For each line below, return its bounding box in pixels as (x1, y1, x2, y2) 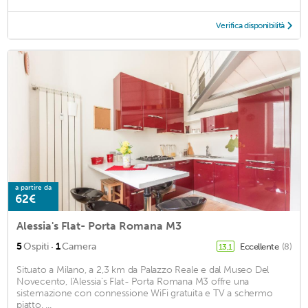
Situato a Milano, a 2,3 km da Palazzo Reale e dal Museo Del (16, 263, 269, 276)
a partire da (15, 183, 52, 192)
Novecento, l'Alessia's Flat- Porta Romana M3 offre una (16, 275, 250, 287)
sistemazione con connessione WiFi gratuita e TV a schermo (16, 287, 273, 299)
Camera (62, 240, 96, 252)
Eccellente (240, 241, 280, 252)
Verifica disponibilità (215, 20, 285, 30)
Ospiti (23, 240, 49, 252)
